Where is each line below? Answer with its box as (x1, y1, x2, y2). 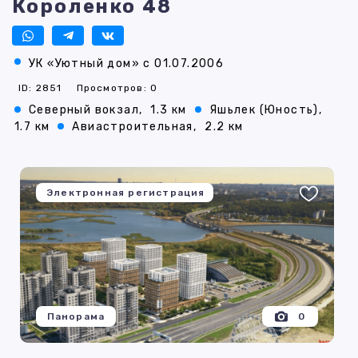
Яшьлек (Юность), (209, 103, 323, 117)
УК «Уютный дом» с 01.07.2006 (29, 57, 225, 71)
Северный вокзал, (29, 103, 143, 117)
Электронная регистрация (46, 187, 205, 199)
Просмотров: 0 (76, 82, 158, 94)
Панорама (46, 311, 105, 323)
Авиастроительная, (72, 120, 197, 134)
